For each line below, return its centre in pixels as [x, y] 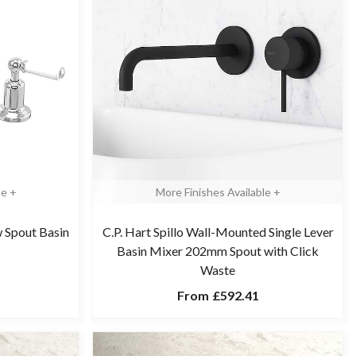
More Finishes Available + [218, 192]
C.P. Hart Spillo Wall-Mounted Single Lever [218, 232]
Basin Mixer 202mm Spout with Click [218, 251]
